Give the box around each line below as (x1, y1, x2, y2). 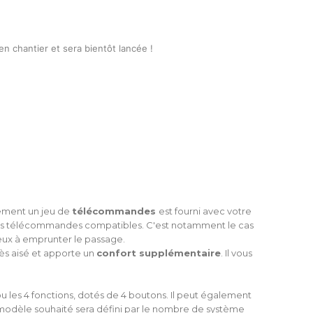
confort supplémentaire (96, 247, 221, 259)
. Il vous (221, 247, 252, 259)
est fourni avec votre (159, 205, 252, 217)
